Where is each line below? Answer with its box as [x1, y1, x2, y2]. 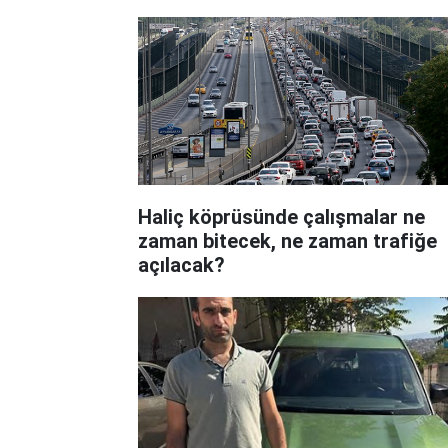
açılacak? [138, 252, 225, 277]
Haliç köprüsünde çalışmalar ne [138, 204, 425, 229]
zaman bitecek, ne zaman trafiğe [138, 228, 437, 253]
